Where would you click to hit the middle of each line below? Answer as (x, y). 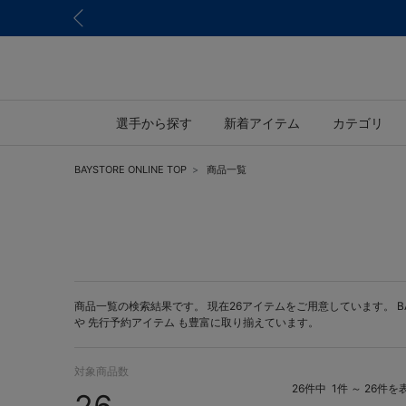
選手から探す (154, 122)
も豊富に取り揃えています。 (247, 322)
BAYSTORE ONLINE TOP (130, 169)
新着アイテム (262, 122)
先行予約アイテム (131, 322)
